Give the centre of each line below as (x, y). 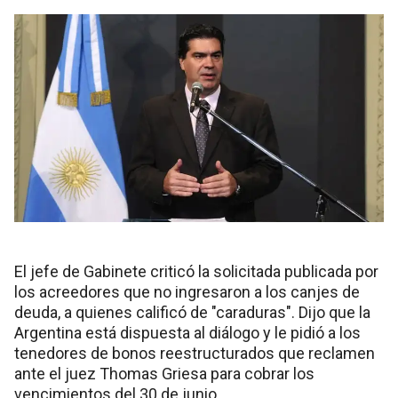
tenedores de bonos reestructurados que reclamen (195, 353)
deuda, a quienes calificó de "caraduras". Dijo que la (192, 312)
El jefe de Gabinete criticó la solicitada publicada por (196, 271)
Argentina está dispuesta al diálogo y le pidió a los (187, 332)
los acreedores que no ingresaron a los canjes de (187, 291)
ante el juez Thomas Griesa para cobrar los (164, 373)
